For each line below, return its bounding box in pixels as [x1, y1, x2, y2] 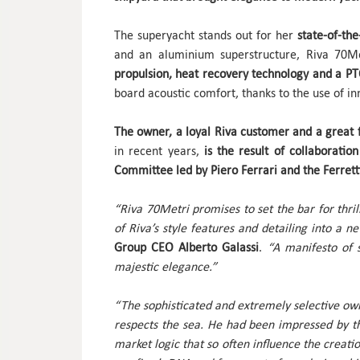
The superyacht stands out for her [114, 27, 298, 43]
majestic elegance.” [114, 259, 217, 275]
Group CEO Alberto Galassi [114, 239, 260, 256]
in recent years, [114, 143, 204, 159]
